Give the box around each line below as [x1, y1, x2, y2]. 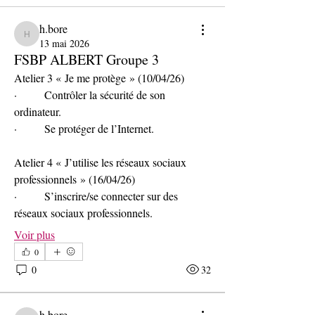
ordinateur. [14, 104, 61, 119]
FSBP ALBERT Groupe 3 [14, 50, 159, 69]
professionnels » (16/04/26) [14, 172, 135, 186]
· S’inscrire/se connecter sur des [14, 188, 178, 203]
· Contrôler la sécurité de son [14, 87, 165, 102]
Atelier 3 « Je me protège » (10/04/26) [14, 70, 184, 85]
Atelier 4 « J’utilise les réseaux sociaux [14, 155, 186, 169]
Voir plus [14, 227, 55, 242]
